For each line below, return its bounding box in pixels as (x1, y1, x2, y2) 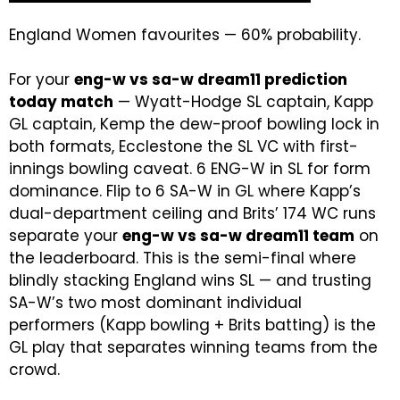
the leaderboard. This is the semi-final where (9, 247, 356, 269)
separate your (9, 225, 122, 246)
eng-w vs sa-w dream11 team (122, 225, 354, 246)
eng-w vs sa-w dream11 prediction (74, 69, 347, 90)
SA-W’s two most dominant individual (9, 292, 302, 313)
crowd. (9, 359, 60, 380)
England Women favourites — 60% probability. (9, 24, 361, 46)
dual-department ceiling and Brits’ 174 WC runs (9, 203, 376, 224)
